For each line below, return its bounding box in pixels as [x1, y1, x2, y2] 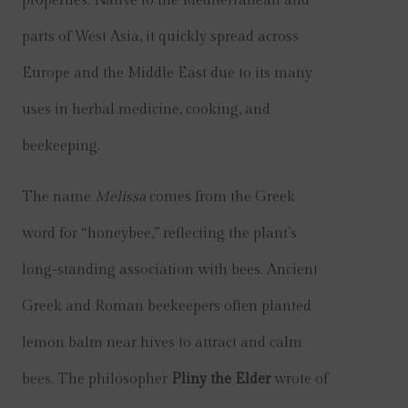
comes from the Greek [146, 189, 295, 206]
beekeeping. [22, 138, 100, 155]
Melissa [95, 189, 146, 206]
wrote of [270, 371, 328, 388]
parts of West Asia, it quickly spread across [22, 28, 299, 46]
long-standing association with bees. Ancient [22, 261, 318, 279]
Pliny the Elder [171, 371, 270, 388]
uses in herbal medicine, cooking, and [22, 101, 270, 118]
